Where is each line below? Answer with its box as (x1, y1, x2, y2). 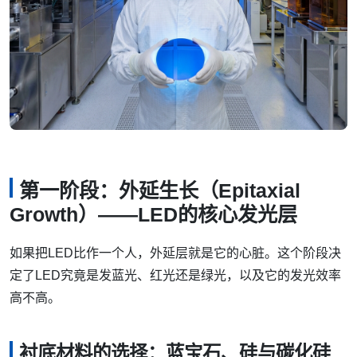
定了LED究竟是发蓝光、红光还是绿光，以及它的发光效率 (10, 269, 341, 283)
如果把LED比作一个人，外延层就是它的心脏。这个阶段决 (10, 246, 341, 261)
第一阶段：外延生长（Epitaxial (19, 179, 300, 202)
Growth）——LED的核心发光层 (10, 203, 297, 226)
